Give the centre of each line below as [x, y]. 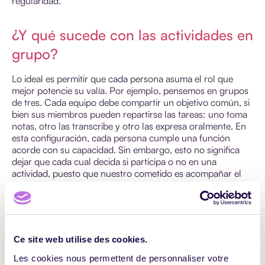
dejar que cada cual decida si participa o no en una [114, 161]
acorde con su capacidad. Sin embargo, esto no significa [126, 149]
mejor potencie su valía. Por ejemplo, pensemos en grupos [130, 90]
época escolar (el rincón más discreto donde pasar [114, 220]
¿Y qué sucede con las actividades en [132, 35]
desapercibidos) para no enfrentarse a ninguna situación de [132, 232]
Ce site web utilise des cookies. [80, 239]
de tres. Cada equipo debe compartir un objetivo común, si [131, 102]
